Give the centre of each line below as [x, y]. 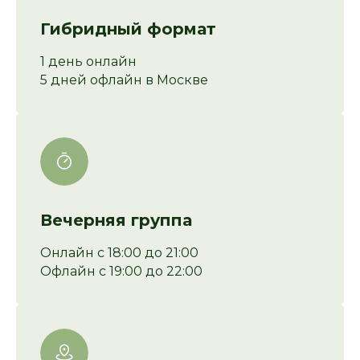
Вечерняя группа [116, 221]
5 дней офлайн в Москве [124, 80]
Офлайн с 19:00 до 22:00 [121, 272]
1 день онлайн [88, 62]
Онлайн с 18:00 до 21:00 [119, 253]
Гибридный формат [128, 29]
